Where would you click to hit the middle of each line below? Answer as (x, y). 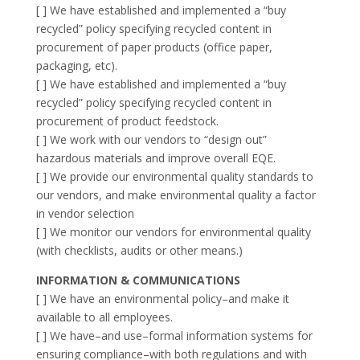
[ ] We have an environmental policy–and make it (162, 298)
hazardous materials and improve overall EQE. (155, 157)
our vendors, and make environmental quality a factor (176, 194)
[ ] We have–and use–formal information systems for (174, 335)
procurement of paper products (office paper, (154, 47)
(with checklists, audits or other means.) (139, 250)
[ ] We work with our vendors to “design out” (151, 139)
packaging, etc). (76, 65)
